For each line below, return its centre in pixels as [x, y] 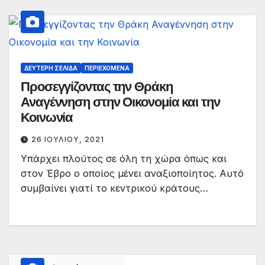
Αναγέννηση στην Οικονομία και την [120, 102]
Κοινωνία [47, 118]
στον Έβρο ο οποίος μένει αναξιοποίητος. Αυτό [132, 174]
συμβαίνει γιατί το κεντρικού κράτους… [114, 188]
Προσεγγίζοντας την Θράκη [97, 87]
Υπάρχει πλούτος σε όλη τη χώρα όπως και [124, 159]
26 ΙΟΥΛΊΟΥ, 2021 [68, 140]
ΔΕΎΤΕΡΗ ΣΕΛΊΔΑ [51, 68]
